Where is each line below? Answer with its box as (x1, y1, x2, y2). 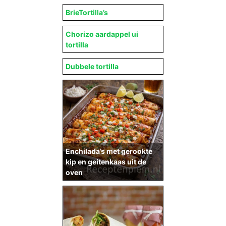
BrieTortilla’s (66, 8, 108, 17)
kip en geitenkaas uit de (66, 157, 146, 166)
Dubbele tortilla (66, 62, 119, 71)
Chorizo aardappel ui (66, 30, 138, 38)
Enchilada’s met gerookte (66, 147, 152, 155)
